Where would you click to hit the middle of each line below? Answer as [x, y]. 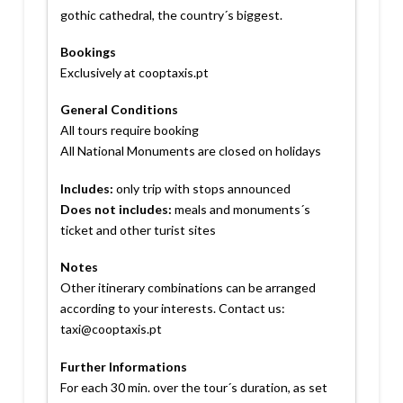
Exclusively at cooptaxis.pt [134, 73]
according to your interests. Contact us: [172, 309]
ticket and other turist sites [138, 229]
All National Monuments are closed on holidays [190, 151]
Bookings [88, 52]
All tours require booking [129, 130]
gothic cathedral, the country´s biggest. [171, 14]
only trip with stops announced [201, 188]
